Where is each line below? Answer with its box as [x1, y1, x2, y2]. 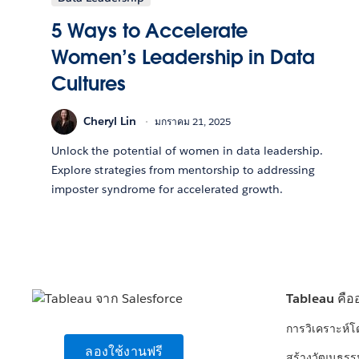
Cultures [51, 71, 126, 96]
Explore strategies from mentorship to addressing [51, 162, 316, 177]
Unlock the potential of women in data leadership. [51, 143, 324, 158]
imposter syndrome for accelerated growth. [51, 181, 284, 196]
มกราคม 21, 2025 [155, 115, 232, 129]
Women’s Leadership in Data [51, 44, 315, 70]
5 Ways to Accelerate [51, 18, 248, 43]
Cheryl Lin [83, 114, 137, 129]
